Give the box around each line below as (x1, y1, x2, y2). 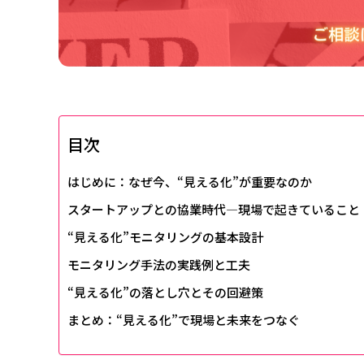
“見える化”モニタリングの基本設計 (67, 228, 263, 246)
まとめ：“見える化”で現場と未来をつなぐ (67, 311, 300, 329)
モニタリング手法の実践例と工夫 (67, 256, 250, 274)
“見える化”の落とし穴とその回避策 (67, 284, 263, 301)
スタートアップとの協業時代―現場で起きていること (67, 201, 360, 219)
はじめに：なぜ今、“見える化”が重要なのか (67, 173, 312, 191)
